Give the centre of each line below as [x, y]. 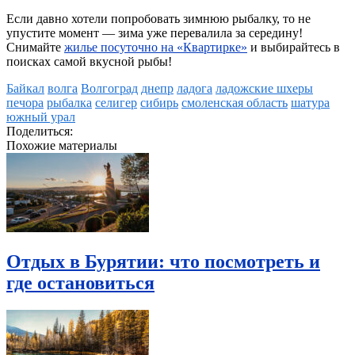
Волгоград [109, 89]
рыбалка [69, 103]
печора [25, 103]
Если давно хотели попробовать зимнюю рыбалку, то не [158, 19]
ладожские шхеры [264, 89]
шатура [310, 103]
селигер [116, 103]
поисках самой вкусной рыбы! [89, 62]
